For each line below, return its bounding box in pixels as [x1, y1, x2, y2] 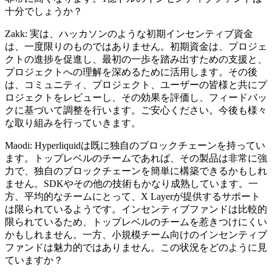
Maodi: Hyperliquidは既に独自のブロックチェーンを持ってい [5, 140, 265, 151]
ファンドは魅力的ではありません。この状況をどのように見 [5, 242, 267, 253]
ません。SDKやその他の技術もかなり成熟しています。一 [5, 178, 258, 189]
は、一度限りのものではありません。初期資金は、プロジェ [5, 41, 267, 52]
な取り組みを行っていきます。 [5, 118, 141, 129]
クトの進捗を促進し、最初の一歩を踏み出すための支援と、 [5, 54, 267, 65]
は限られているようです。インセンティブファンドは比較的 [5, 204, 267, 215]
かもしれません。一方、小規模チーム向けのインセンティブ [5, 229, 267, 240]
